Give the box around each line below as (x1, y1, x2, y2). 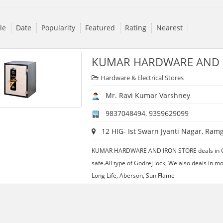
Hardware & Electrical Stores (100, 73, 184, 83)
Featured (85, 23, 115, 33)
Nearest (156, 23, 183, 33)
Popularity (41, 23, 75, 33)
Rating (124, 23, 146, 33)
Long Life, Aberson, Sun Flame (91, 171, 175, 180)
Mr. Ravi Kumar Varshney (99, 91, 190, 101)
